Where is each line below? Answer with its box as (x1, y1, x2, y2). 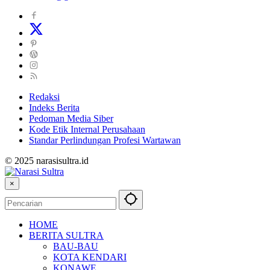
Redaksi (29, 92, 60, 102)
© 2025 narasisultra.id (5, 155, 89, 166)
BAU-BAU (53, 241, 98, 252)
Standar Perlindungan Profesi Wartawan (29, 135, 181, 146)
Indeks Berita (29, 102, 80, 113)
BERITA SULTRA (29, 230, 104, 241)
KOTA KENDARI (53, 252, 127, 263)
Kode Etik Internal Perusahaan (29, 124, 145, 135)
